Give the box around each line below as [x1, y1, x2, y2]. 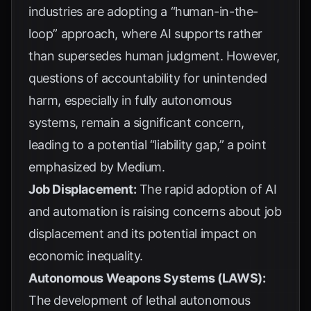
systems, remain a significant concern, [28, 115, 244, 130]
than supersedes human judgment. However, [28, 49, 280, 63]
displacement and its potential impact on [28, 226, 258, 241]
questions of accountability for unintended [28, 71, 267, 85]
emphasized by [28, 160, 117, 174]
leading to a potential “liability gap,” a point [28, 137, 267, 152]
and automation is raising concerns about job [28, 204, 282, 219]
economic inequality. [28, 249, 144, 263]
